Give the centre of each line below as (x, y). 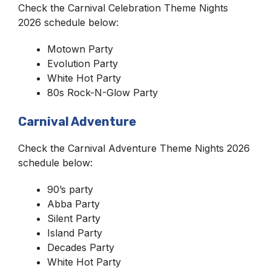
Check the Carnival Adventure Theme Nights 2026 (134, 149)
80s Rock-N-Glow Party (103, 93)
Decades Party (81, 248)
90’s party (70, 190)
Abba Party (73, 204)
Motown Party (80, 49)
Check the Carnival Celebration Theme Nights (123, 8)
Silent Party (74, 219)
